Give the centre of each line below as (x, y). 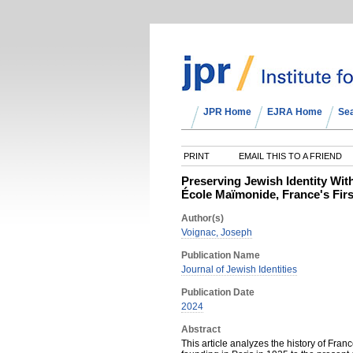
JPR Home (227, 112)
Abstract (201, 329)
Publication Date (218, 292)
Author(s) (203, 218)
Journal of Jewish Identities (239, 269)
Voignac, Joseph (217, 232)
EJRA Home (295, 112)
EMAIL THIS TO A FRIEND (289, 156)
